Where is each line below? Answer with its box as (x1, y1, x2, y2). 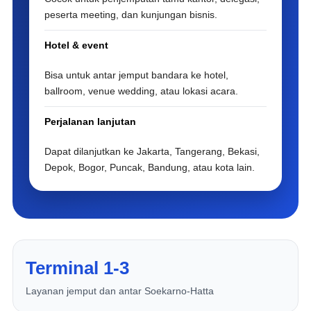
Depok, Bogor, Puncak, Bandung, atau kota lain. (44, 162, 255, 173)
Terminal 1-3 (26, 258, 130, 278)
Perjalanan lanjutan (44, 116, 137, 127)
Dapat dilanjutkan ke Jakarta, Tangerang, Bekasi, (44, 146, 260, 157)
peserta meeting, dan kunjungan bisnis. (44, 9, 218, 20)
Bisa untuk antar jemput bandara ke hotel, (44, 69, 229, 81)
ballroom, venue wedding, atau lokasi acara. (44, 85, 239, 96)
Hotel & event (44, 40, 109, 51)
